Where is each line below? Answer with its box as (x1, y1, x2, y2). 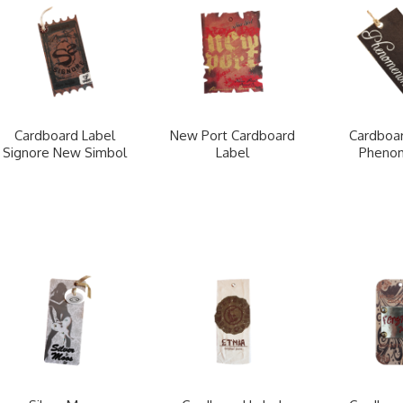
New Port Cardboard (169, 127, 295, 145)
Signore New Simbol (3, 144, 127, 162)
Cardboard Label (14, 127, 115, 145)
